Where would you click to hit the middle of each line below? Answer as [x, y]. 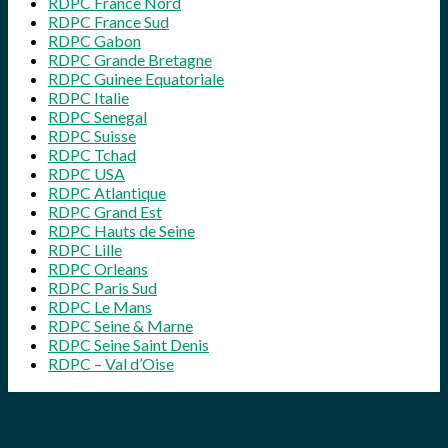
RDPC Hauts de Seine [121, 231]
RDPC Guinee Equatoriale [136, 79]
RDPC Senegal [97, 117]
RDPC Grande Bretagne [130, 60]
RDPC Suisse [92, 136]
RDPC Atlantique [107, 193]
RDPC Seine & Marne [120, 326]
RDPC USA [86, 174]
